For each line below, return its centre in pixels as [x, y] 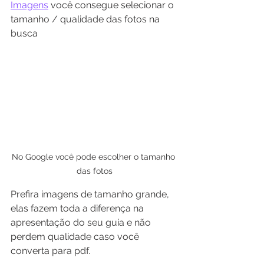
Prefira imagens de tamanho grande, [91, 194]
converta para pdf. [50, 251]
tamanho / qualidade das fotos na [86, 19]
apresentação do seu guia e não [82, 223]
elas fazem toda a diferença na [78, 209]
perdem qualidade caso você [76, 237]
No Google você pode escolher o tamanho [94, 157]
